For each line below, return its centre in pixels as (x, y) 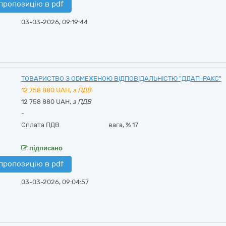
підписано (45, 148)
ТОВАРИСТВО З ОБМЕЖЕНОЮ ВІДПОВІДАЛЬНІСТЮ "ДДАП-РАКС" (121, 78)
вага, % (121, 125)
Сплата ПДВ (40, 125)
